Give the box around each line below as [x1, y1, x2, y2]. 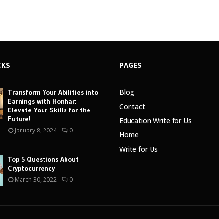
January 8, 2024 [14, 126, 57, 134]
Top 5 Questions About [7, 155, 79, 164]
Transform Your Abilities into [7, 88, 98, 97]
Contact [119, 102, 145, 111]
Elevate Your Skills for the [7, 106, 90, 114]
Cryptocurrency [7, 164, 55, 173]
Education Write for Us [119, 116, 192, 125]
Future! [7, 114, 31, 123]
